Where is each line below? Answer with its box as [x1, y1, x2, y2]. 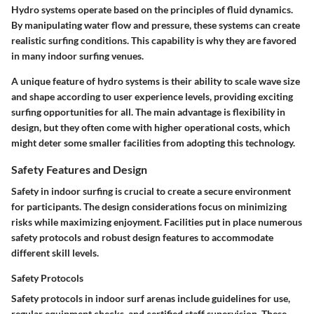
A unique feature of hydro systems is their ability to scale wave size [11, 74, 300, 87]
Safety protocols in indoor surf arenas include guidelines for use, [11, 292, 290, 304]
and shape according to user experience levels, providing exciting [11, 90, 293, 102]
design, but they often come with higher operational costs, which [11, 121, 290, 133]
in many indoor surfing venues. [11, 49, 144, 62]
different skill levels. [11, 246, 99, 259]
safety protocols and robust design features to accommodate [11, 231, 273, 243]
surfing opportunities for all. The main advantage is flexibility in [11, 105, 285, 118]
